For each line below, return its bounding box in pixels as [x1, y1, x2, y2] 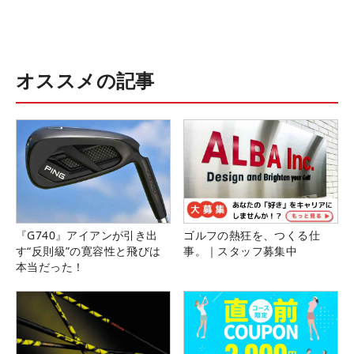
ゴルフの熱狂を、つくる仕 [183, 227, 320, 243]
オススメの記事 [16, 67, 155, 94]
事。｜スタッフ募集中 [183, 243, 298, 258]
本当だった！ [16, 258, 85, 274]
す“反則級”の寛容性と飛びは [16, 243, 161, 258]
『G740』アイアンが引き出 [16, 227, 158, 243]
